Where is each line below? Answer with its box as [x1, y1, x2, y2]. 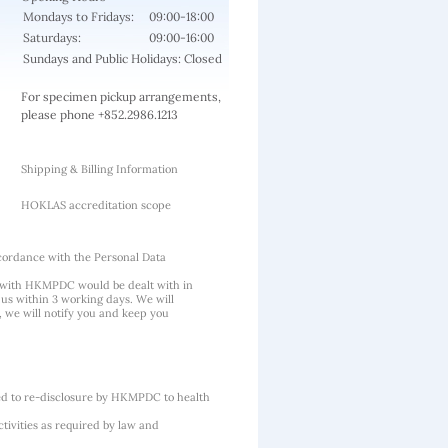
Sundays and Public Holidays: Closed [23, 51, 222, 66]
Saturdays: [23, 30, 81, 45]
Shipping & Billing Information [21, 162, 178, 176]
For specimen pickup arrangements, [21, 89, 221, 104]
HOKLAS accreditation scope [21, 198, 171, 212]
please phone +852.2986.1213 [21, 107, 178, 122]
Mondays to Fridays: [23, 9, 134, 24]
